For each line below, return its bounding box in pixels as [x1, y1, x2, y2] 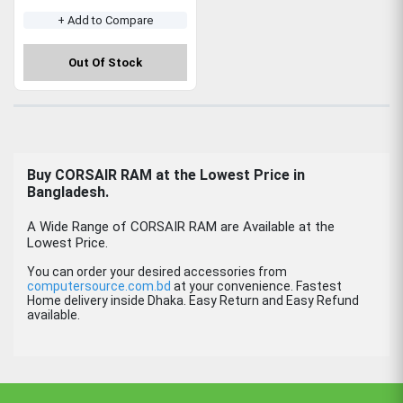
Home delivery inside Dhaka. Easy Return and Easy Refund [27, 292, 359, 308]
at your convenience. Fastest [171, 278, 342, 293]
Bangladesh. [27, 183, 109, 201]
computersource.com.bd [27, 278, 171, 293]
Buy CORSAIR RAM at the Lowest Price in [27, 166, 305, 184]
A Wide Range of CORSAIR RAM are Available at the [27, 218, 335, 235]
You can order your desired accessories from [27, 264, 287, 279]
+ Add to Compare [58, 13, 153, 27]
